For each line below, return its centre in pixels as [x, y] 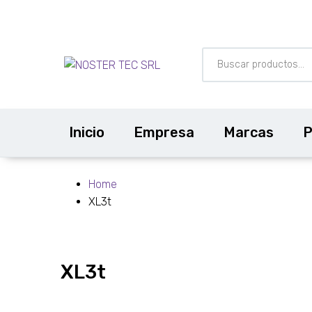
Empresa [164, 132]
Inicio [87, 132]
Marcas [249, 132]
